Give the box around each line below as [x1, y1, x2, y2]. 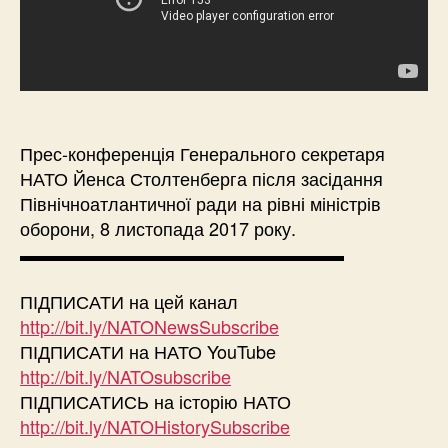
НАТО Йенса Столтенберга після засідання [20, 165, 383, 192]
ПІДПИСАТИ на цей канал [20, 287, 238, 314]
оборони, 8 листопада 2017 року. [20, 215, 296, 242]
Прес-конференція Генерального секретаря [20, 140, 385, 167]
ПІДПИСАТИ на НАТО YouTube [20, 337, 276, 364]
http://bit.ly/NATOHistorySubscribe [20, 412, 290, 439]
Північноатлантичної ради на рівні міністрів [20, 190, 381, 217]
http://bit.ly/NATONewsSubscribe [20, 312, 279, 339]
